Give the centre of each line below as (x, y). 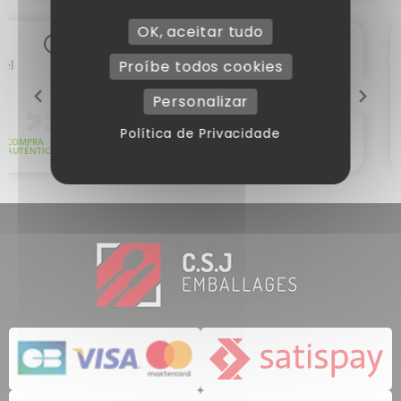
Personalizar (200, 102)
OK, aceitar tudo (200, 32)
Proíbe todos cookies (200, 67)
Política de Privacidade (200, 133)
